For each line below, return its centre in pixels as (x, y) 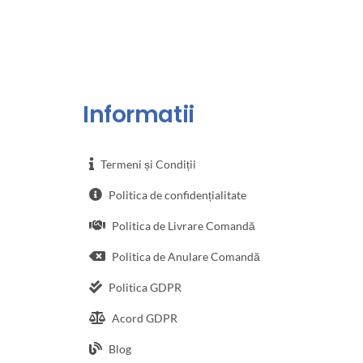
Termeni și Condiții (148, 164)
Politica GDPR (145, 287)
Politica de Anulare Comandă (186, 256)
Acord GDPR (144, 318)
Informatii (138, 115)
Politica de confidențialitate (177, 194)
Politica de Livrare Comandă (183, 225)
